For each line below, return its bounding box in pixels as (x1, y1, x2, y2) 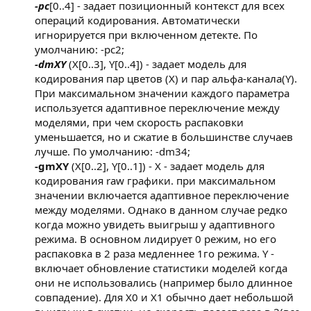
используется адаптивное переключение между (35, 101, 280, 115)
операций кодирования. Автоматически (35, 13, 240, 28)
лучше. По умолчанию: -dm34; (35, 144, 190, 159)
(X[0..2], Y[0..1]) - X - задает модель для (69, 159, 264, 174)
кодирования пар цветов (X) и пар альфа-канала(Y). (35, 72, 297, 86)
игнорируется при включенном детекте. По (35, 28, 258, 42)
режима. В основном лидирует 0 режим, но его (35, 232, 276, 246)
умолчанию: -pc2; (35, 42, 124, 57)
